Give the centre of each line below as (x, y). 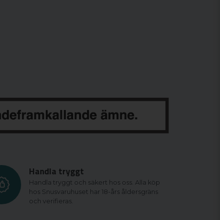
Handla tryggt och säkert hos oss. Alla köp (94, 183)
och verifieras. (51, 201)
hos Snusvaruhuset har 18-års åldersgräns (93, 192)
